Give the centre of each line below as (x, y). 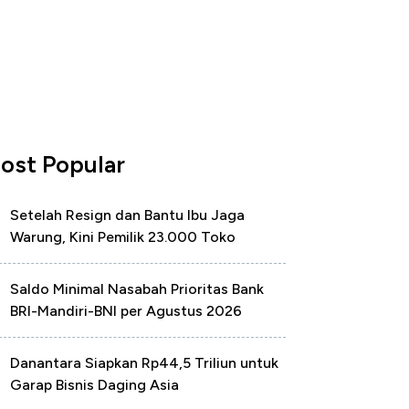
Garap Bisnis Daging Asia (94, 385)
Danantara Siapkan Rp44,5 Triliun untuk (144, 363)
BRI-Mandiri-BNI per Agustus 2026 (126, 311)
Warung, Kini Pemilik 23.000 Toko (123, 237)
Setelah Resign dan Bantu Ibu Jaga (127, 215)
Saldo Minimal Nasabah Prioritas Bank (137, 289)
